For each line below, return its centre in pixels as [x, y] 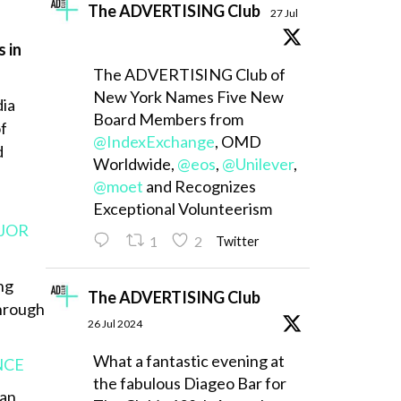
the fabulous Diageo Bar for [189, 384]
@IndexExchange [154, 142]
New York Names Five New [188, 97]
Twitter [237, 241]
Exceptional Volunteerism [182, 209]
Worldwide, [135, 164]
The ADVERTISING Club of [189, 75]
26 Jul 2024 [115, 324]
